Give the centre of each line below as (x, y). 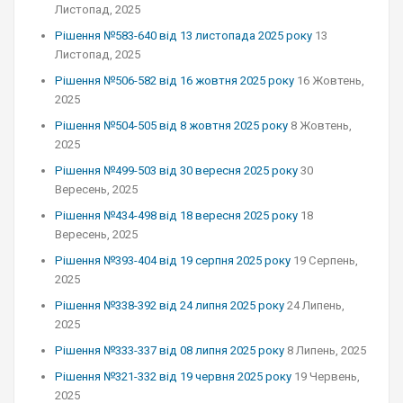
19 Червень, (327, 376)
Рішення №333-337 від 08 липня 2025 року (170, 350)
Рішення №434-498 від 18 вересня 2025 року (176, 215)
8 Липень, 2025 (327, 350)
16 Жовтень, (331, 81)
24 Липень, (316, 305)
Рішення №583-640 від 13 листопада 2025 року (184, 36)
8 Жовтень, (321, 125)
